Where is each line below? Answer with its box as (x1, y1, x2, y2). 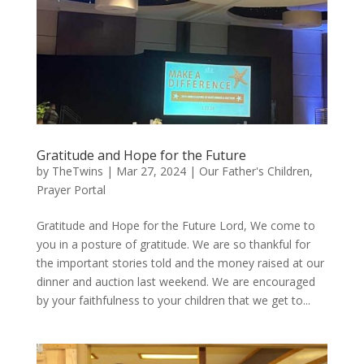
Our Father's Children (198, 162, 310, 179)
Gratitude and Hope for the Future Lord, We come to (36, 217, 315, 233)
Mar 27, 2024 (115, 162, 186, 179)
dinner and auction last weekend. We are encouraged (36, 273, 315, 289)
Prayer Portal (36, 181, 106, 197)
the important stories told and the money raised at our (36, 254, 324, 271)
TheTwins (51, 162, 103, 179)
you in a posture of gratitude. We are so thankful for (36, 236, 310, 252)
